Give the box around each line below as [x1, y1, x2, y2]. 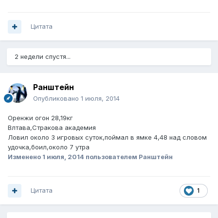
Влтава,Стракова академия [8, 124, 96, 132]
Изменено [8, 153, 42, 161]
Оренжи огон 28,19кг [8, 114, 73, 122]
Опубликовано [33, 94, 81, 103]
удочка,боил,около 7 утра [8, 143, 90, 151]
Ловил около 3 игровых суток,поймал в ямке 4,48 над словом [8, 133, 207, 142]
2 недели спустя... [15, 53, 71, 61]
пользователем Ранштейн [84, 153, 173, 161]
